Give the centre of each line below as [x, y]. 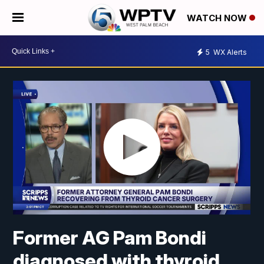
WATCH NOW [218, 18]
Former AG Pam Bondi [110, 238]
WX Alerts [229, 52]
